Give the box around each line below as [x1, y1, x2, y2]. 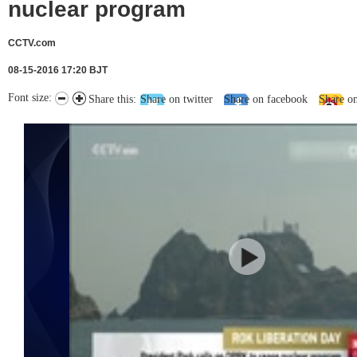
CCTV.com [8, 37, 56, 49]
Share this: [88, 93, 136, 105]
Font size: [8, 92, 55, 104]
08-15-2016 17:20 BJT [8, 65, 108, 76]
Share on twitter [140, 93, 213, 105]
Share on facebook [224, 93, 308, 105]
